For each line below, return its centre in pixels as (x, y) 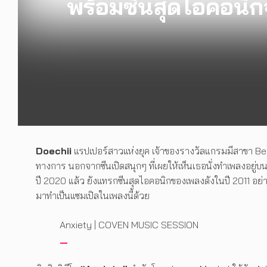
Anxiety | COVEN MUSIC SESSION (129, 225)
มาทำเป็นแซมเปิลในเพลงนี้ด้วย (93, 196)
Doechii (54, 151)
